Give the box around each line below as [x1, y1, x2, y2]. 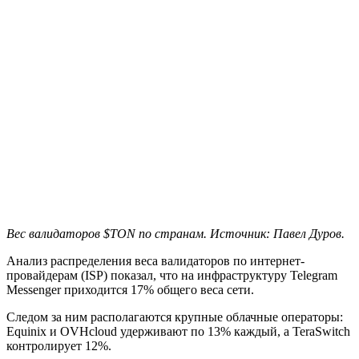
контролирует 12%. [6, 339, 111, 353]
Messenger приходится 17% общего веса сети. [6, 283, 254, 296]
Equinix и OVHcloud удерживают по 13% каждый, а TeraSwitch [6, 325, 350, 338]
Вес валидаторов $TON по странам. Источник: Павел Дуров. [6, 227, 345, 240]
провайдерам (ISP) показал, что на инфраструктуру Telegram [6, 268, 337, 282]
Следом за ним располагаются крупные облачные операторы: [6, 310, 343, 324]
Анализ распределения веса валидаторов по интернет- [6, 254, 305, 268]
